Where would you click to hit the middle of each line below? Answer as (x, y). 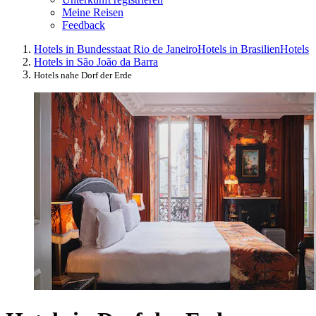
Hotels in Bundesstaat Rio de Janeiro (116, 49)
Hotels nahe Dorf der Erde (83, 75)
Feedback (84, 25)
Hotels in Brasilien (239, 49)
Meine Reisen (93, 12)
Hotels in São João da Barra (96, 61)
